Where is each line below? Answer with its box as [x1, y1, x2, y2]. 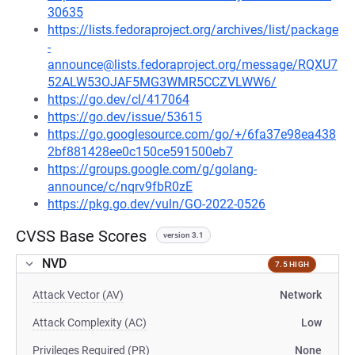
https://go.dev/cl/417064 [48, 92, 189, 107]
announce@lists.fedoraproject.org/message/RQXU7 [48, 57, 338, 72]
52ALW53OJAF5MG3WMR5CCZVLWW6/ [48, 74, 277, 90]
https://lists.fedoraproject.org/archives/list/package [48, 22, 338, 37]
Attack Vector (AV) [32, 288, 124, 301]
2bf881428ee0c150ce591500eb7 [48, 144, 233, 159]
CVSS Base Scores [16, 227, 147, 246]
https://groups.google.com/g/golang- [48, 162, 257, 177]
